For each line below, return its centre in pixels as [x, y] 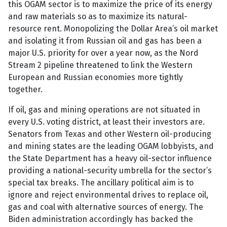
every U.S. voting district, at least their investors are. [106, 122]
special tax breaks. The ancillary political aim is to [101, 183]
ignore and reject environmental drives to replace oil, [108, 195]
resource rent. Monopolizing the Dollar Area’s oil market [113, 29]
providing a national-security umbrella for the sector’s [110, 171]
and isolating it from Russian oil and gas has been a [105, 41]
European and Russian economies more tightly [96, 78]
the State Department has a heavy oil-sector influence [110, 159]
